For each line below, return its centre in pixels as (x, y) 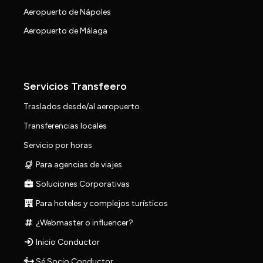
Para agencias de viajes (78, 165)
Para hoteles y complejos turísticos (101, 204)
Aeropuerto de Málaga (65, 31)
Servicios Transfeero (75, 87)
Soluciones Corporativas (82, 184)
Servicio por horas (58, 146)
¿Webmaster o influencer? (83, 223)
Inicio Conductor (67, 242)
